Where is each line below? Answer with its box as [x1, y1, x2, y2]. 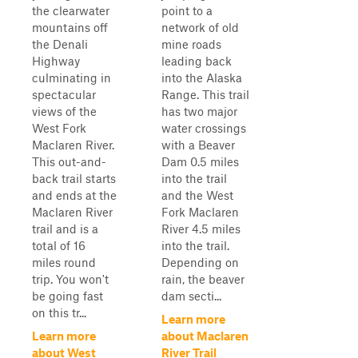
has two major [161, 104, 237, 118]
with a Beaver [161, 137, 235, 152]
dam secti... [161, 288, 221, 303]
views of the [32, 104, 97, 118]
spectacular [32, 87, 96, 101]
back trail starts [32, 171, 116, 185]
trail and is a [32, 221, 98, 236]
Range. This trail [161, 87, 249, 101]
